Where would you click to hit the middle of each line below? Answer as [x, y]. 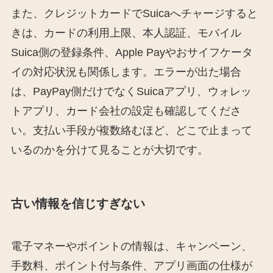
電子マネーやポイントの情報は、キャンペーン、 [131, 246]
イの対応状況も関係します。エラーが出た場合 [126, 72]
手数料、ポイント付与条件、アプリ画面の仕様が [131, 265]
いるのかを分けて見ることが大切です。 [109, 150]
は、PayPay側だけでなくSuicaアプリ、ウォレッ [131, 92]
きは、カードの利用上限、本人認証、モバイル [126, 33]
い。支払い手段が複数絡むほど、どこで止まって [131, 131]
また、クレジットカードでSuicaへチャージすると [134, 14]
